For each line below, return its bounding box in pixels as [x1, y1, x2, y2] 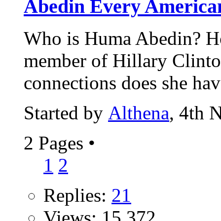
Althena [108, 102, 169, 123]
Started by [24, 102, 108, 123]
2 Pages [24, 132, 88, 153]
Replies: [43, 184, 111, 206]
